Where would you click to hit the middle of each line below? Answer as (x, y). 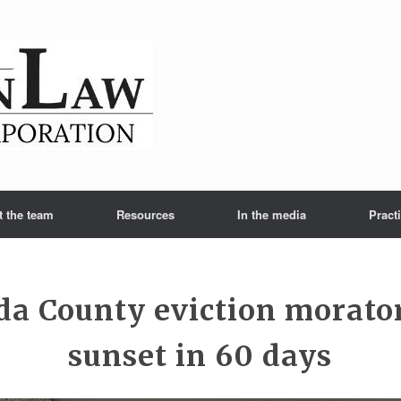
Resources (145, 214)
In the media (272, 214)
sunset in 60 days (200, 356)
